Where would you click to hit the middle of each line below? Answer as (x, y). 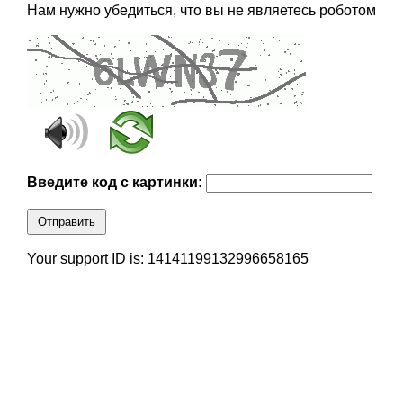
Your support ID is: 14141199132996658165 (167, 259)
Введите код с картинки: (116, 183)
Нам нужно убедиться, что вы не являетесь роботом (201, 11)
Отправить (66, 222)
